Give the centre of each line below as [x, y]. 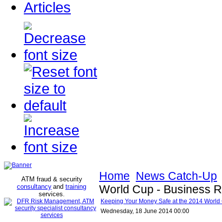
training [76, 187]
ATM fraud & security [52, 179]
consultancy [34, 187]
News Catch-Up [176, 176]
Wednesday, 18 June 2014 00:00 [145, 211]
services [51, 194]
